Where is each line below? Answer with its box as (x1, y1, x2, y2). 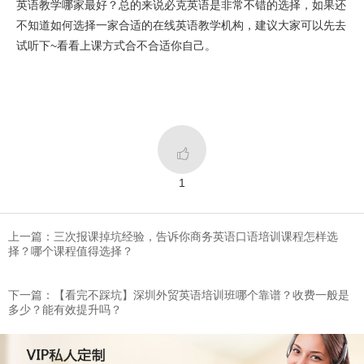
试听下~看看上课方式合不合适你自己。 (16, 38, 216, 52)
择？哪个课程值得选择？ (8, 244, 133, 258)
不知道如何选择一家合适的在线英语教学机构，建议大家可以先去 (16, 18, 346, 32)
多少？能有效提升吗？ (8, 302, 122, 316)
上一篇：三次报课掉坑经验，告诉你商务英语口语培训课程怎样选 (8, 229, 338, 243)
